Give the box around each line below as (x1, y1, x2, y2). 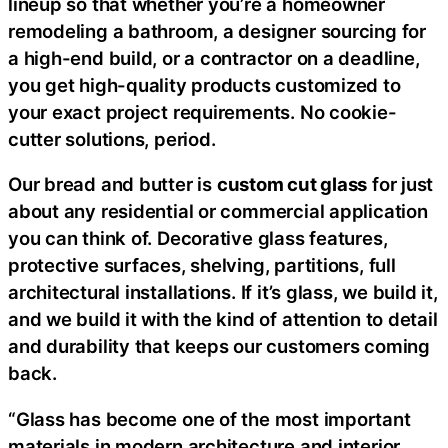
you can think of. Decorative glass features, (8, 227, 388, 249)
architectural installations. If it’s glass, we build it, (8, 281, 438, 303)
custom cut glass (216, 173, 368, 195)
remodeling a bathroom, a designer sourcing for (8, 19, 426, 42)
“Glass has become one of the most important (8, 407, 411, 430)
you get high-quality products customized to (8, 73, 401, 96)
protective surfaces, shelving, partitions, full (8, 254, 396, 276)
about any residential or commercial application (8, 200, 428, 222)
